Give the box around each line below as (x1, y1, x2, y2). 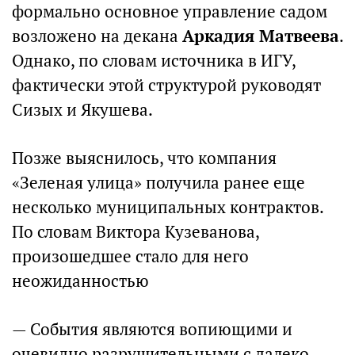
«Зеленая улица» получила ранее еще (12, 172, 305, 193)
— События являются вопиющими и (12, 319, 292, 340)
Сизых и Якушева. (12, 99, 153, 120)
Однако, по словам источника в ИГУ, (12, 50, 296, 71)
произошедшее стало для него (12, 246, 249, 267)
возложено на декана (12, 25, 182, 47)
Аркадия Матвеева (182, 25, 339, 47)
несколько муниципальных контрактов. (12, 197, 323, 218)
